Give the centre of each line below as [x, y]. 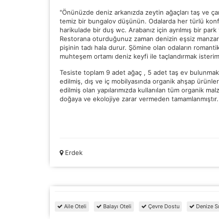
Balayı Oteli [117, 206]
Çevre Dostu [163, 206]
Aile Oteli [75, 206]
